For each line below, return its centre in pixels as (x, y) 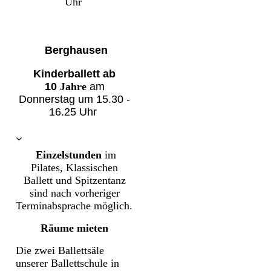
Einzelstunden (68, 155)
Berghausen (76, 51)
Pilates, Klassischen (75, 168)
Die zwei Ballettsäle (60, 250)
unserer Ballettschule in (68, 263)
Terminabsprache (55, 206)
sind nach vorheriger (74, 193)
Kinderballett (68, 74)
